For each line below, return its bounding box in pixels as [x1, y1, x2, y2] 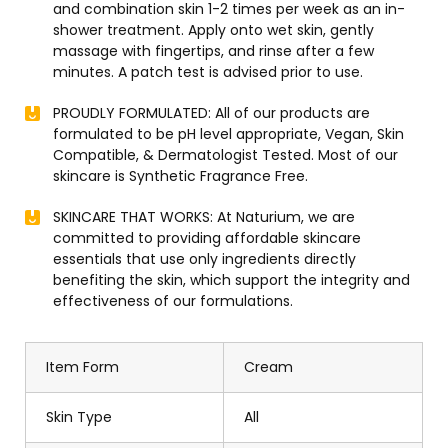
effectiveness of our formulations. [53, 291, 293, 312]
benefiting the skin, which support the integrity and [53, 270, 410, 291]
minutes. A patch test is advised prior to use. [53, 62, 363, 83]
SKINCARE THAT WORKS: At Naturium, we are [53, 207, 355, 228]
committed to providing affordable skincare [53, 228, 361, 249]
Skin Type [46, 407, 112, 428]
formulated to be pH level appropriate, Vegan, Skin [53, 124, 404, 145]
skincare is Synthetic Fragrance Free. [53, 166, 308, 187]
